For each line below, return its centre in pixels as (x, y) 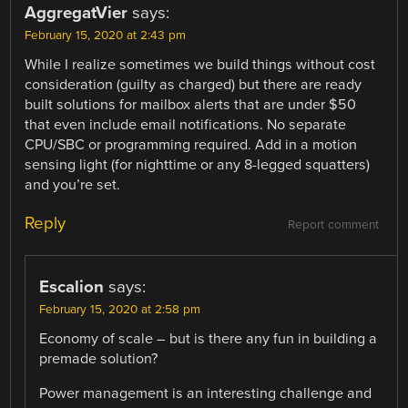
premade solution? (99, 358)
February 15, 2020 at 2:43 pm (106, 36)
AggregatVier (76, 13)
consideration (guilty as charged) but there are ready (194, 85)
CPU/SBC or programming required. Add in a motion (191, 145)
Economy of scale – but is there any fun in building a (209, 338)
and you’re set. (73, 185)
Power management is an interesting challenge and (206, 393)
